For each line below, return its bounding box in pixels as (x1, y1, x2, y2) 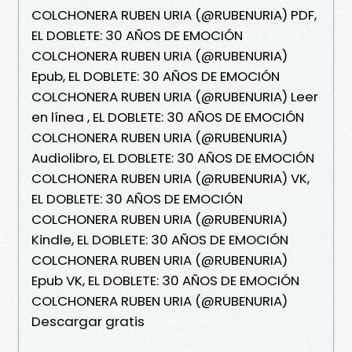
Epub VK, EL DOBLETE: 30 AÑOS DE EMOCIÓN (31, 270, 299, 290)
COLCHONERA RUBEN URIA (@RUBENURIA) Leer (31, 86, 318, 106)
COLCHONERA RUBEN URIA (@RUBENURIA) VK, (31, 168, 310, 188)
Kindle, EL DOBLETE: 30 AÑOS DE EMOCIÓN (31, 229, 288, 249)
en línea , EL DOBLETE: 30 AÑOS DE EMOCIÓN (31, 107, 304, 126)
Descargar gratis (31, 311, 145, 331)
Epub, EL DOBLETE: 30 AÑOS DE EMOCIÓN (31, 66, 280, 86)
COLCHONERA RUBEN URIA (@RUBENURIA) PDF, (31, 5, 317, 24)
